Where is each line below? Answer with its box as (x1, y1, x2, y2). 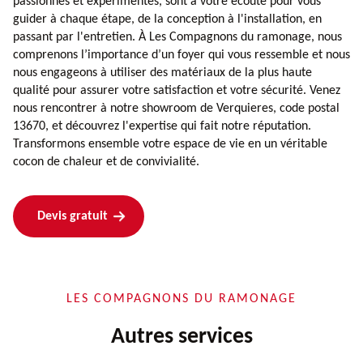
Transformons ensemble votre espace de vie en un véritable (13, 137, 327, 151)
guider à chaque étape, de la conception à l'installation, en (13, 12, 322, 26)
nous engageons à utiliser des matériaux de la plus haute (13, 66, 312, 79)
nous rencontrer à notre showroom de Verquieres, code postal (13, 101, 340, 115)
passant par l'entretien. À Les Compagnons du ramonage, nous (13, 30, 342, 44)
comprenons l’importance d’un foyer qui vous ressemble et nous (13, 48, 350, 62)
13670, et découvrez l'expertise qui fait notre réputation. (13, 119, 311, 133)
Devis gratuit (37, 209, 108, 223)
